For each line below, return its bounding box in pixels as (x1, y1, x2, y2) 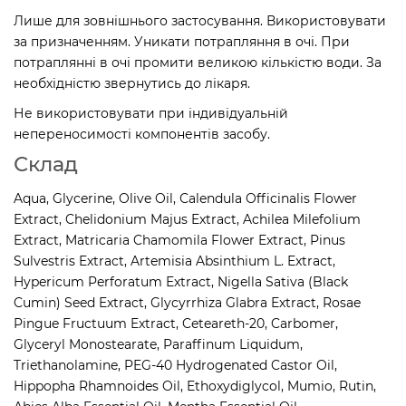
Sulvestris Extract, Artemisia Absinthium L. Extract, (14, 252, 335, 269)
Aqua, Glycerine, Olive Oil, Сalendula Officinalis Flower (14, 189, 357, 207)
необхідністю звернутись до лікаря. (14, 74, 250, 92)
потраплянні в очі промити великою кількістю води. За (14, 53, 382, 71)
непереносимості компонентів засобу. (14, 125, 270, 142)
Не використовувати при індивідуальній (14, 104, 288, 121)
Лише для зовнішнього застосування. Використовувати (14, 12, 386, 29)
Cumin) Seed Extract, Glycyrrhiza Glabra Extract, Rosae (14, 294, 361, 311)
